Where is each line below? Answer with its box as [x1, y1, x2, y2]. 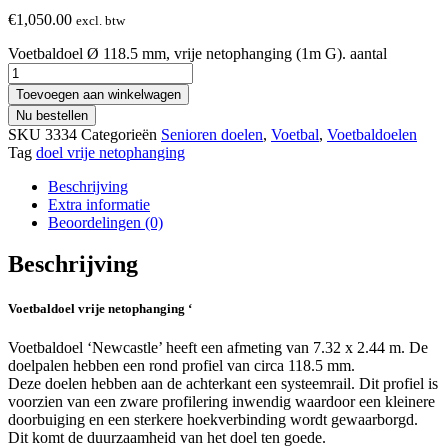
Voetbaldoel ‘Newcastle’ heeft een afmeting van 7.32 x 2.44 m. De [8, 338, 428, 356]
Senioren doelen [161, 125, 263, 143]
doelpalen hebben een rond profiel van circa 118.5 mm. [8, 356, 355, 374]
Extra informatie [48, 195, 150, 213]
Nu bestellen [16, 107, 88, 123]
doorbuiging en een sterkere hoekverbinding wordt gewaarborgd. [8, 410, 418, 428]
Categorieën [81, 125, 157, 143]
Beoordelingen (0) [48, 213, 163, 231]
